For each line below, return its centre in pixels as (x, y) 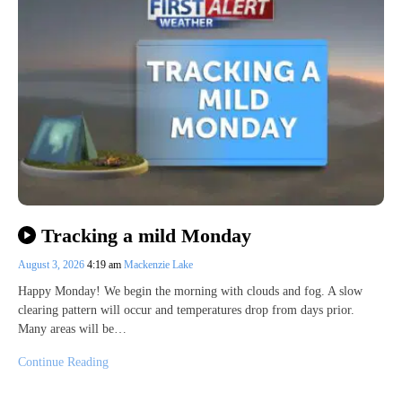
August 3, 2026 (52, 264)
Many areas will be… (72, 328)
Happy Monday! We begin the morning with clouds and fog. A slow (190, 291)
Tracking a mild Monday (146, 235)
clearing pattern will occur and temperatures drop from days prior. (186, 310)
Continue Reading (63, 362)
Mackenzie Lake (158, 264)
